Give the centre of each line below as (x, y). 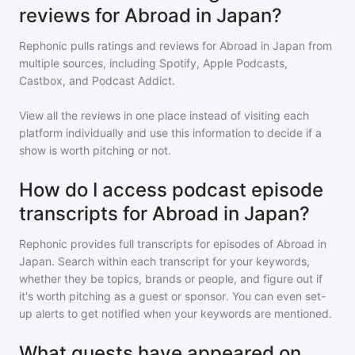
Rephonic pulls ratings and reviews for (119, 46)
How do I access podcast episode (171, 190)
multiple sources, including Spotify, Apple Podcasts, (153, 63)
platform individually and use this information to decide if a (170, 133)
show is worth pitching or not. (95, 150)
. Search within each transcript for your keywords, (181, 261)
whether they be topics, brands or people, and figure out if (171, 279)
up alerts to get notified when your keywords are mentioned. (176, 313)
